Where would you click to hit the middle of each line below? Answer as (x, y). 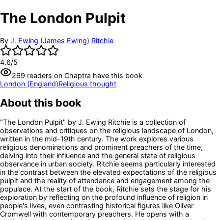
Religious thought (87, 83)
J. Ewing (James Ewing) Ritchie (62, 40)
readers (39, 75)
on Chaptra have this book (97, 75)
